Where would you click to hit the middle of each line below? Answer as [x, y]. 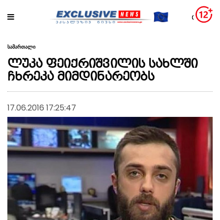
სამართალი [21, 47]
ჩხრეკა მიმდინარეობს [81, 77]
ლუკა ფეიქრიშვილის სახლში [102, 65]
